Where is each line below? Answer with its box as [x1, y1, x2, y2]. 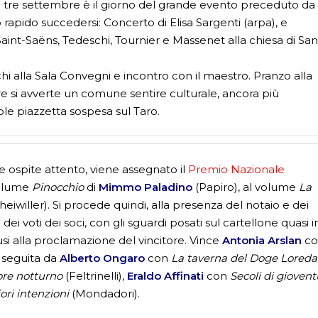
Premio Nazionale [188, 162, 285, 176]
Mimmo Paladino [99, 180, 193, 194]
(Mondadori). [69, 286, 141, 300]
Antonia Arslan [222, 233, 302, 247]
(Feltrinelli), [62, 268, 128, 283]
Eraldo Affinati [127, 268, 204, 283]
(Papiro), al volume [192, 180, 300, 194]
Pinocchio [32, 180, 84, 194]
